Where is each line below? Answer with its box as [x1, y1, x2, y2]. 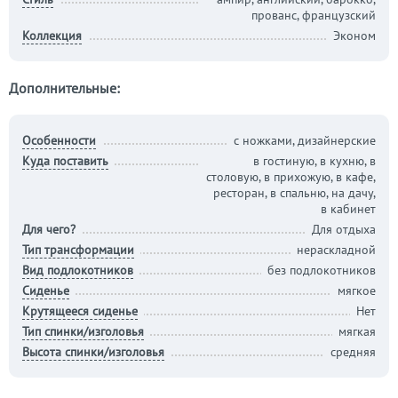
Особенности [22, 132, 96, 148]
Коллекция [22, 28, 82, 44]
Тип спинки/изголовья [22, 323, 144, 339]
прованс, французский [251, 7, 376, 23]
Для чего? [22, 221, 76, 237]
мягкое [338, 283, 376, 298]
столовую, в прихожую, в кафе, [206, 169, 376, 185]
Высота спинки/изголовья [22, 344, 164, 360]
